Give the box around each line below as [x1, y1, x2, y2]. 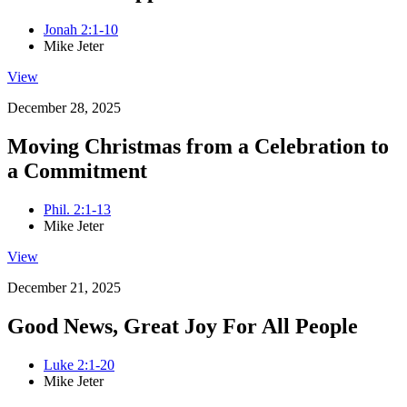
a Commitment [7, 159, 147, 184]
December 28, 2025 [7, 100, 121, 116]
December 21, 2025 [7, 279, 121, 295]
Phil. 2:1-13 [44, 201, 111, 217]
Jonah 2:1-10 [44, 22, 118, 38]
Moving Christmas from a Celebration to [7, 134, 389, 159]
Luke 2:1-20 [44, 356, 114, 372]
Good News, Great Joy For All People [7, 313, 358, 338]
